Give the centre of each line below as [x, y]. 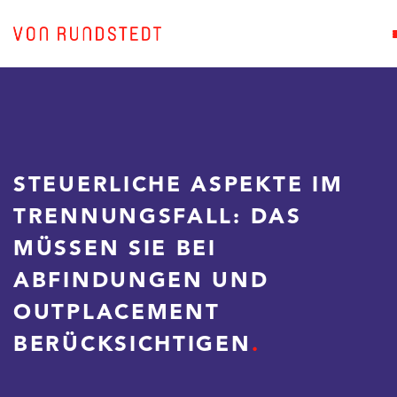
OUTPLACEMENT [117, 314]
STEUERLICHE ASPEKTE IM [179, 186]
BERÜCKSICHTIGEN [132, 346]
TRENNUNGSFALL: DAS [158, 218]
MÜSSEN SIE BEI [115, 250]
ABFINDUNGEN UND [141, 282]
